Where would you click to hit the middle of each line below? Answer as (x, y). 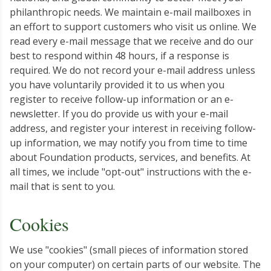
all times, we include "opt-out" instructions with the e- (131, 172)
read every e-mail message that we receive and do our (132, 41)
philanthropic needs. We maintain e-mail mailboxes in (130, 12)
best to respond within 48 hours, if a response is (119, 56)
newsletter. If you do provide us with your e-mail (119, 114)
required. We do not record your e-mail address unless (132, 70)
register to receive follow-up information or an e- (122, 99)
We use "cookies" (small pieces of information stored (129, 250)
